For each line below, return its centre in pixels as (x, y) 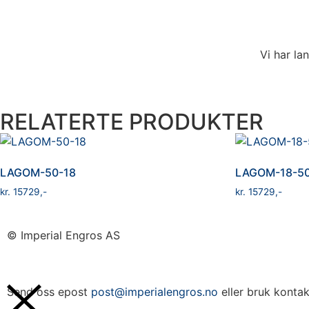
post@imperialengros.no (154, 292)
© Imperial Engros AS (63, 235)
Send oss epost (49, 292)
